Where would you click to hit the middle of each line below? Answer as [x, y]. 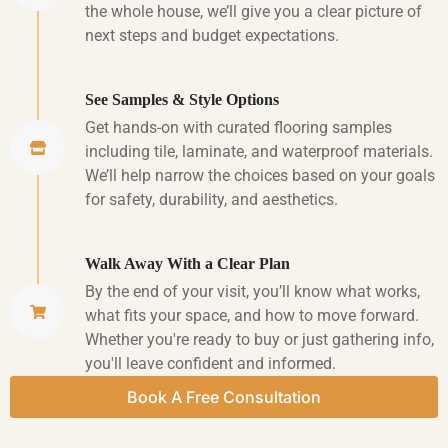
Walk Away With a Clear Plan [187, 264]
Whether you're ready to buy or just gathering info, [259, 340]
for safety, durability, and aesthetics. [211, 200]
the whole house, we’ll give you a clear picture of [253, 12]
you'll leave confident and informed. [210, 364]
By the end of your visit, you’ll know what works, [252, 292]
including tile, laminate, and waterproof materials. [259, 152]
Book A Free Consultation [224, 397]
